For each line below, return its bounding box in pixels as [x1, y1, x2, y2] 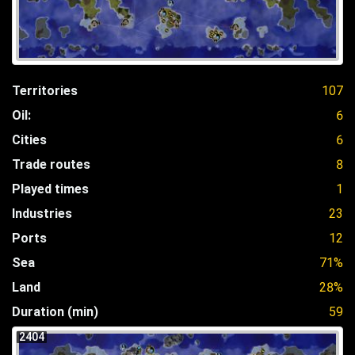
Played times [12, 181, 89, 197]
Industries [12, 205, 72, 221]
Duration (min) [12, 303, 98, 319]
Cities [12, 132, 47, 147]
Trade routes [12, 156, 90, 172]
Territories [12, 82, 78, 98]
